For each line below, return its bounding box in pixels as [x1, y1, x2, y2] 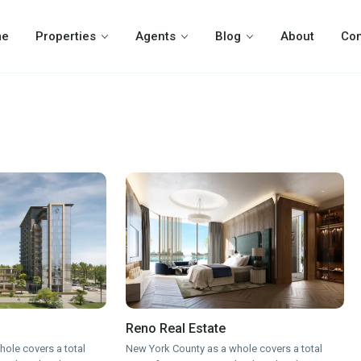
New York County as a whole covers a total [126, 342, 323, 355]
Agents [135, 29, 176, 44]
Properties [35, 29, 96, 44]
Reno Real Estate [126, 321, 226, 337]
